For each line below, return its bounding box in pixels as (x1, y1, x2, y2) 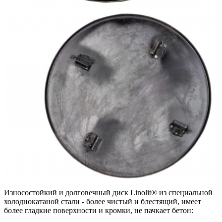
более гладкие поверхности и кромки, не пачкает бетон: (4, 206, 193, 215)
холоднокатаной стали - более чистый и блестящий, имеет (4, 197, 201, 206)
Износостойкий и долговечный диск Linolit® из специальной (4, 188, 213, 197)
